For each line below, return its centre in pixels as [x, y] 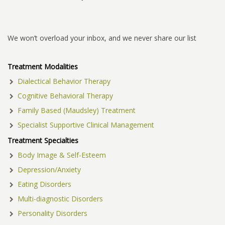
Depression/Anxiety [49, 170]
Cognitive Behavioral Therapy [65, 96]
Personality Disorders [52, 213]
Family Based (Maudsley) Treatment [76, 110]
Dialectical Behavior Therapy [64, 81]
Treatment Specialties [43, 141]
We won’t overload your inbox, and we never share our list [102, 38]
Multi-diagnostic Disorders [60, 199]
